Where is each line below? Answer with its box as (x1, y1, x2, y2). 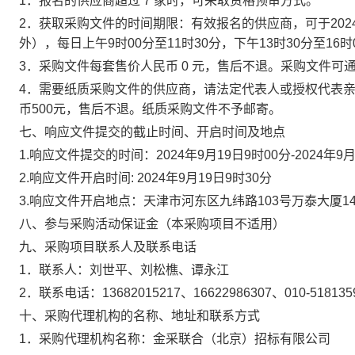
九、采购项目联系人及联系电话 (19, 240, 200, 254)
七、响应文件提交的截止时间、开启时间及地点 (19, 125, 285, 139)
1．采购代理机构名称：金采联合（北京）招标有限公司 (19, 332, 330, 345)
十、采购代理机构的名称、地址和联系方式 (19, 309, 263, 323)
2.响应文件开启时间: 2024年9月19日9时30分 (19, 171, 272, 185)
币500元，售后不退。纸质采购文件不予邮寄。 (19, 102, 281, 116)
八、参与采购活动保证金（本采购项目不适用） (19, 217, 285, 231)
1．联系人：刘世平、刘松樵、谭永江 (19, 263, 229, 277)
